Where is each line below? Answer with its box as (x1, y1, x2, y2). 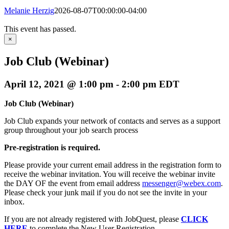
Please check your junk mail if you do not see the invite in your (4, 188, 207, 197)
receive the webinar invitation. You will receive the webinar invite (4, 170, 215, 179)
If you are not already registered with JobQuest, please (4, 215, 181, 224)
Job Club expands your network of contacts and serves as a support (4, 117, 220, 126)
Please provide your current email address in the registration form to (4, 161, 221, 170)
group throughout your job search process (4, 126, 138, 135)
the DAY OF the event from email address (4, 179, 142, 188)
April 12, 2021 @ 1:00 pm (4, 78, 113, 89)
